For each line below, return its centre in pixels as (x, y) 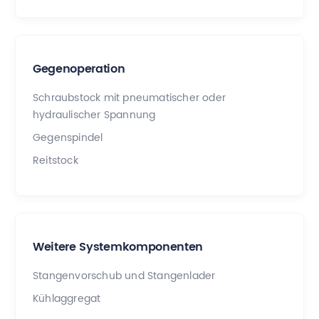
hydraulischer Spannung (94, 115)
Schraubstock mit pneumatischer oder (129, 98)
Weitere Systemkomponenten (118, 247)
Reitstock (56, 160)
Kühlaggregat (67, 298)
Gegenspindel (68, 137)
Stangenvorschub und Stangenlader (124, 276)
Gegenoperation (79, 69)
